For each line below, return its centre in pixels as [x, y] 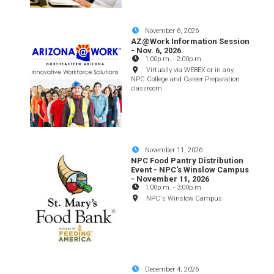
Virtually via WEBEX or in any [190, 70]
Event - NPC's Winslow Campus [190, 169]
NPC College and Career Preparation [186, 79]
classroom [147, 88]
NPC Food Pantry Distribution [187, 160]
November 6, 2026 [172, 31]
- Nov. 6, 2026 [156, 50]
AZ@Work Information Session [191, 41]
